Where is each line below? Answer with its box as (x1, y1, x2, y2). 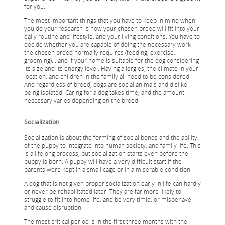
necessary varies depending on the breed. (24, 96, 140, 104)
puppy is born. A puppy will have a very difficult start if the (24, 157, 182, 165)
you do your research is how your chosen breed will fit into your (24, 24, 199, 32)
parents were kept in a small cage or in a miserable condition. (24, 165, 192, 173)
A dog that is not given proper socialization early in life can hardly (24, 179, 201, 187)
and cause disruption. (24, 203, 83, 211)
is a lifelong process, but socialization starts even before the (24, 149, 188, 157)
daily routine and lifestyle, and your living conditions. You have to (24, 32, 200, 40)
